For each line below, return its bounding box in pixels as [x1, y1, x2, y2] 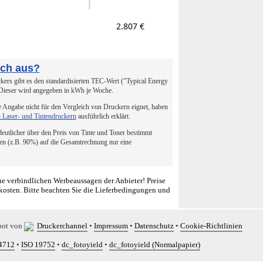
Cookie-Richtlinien [180, 221, 242, 230]
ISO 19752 [21, 240, 55, 249]
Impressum [94, 221, 128, 230]
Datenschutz [134, 221, 174, 230]
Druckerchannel [37, 221, 87, 230]
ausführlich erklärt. [76, 112, 130, 120]
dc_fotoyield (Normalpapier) [109, 240, 200, 249]
